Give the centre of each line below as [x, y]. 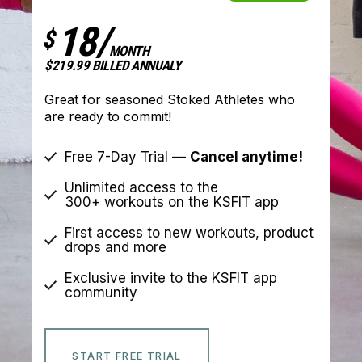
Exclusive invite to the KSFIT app [171, 278]
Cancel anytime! [247, 157]
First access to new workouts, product [189, 233]
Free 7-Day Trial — [128, 157]
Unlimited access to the [142, 187]
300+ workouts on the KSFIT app [172, 202]
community [101, 293]
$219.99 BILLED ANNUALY [114, 65]
